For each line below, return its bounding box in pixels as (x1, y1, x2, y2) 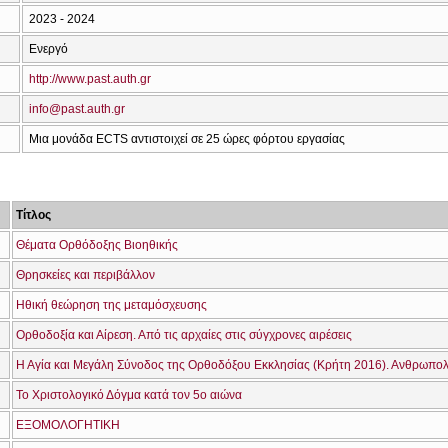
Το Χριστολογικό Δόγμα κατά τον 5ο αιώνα (16, 388, 242, 403)
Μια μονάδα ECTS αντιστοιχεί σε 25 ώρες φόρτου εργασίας (29, 131, 345, 146)
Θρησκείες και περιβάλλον (16, 268, 155, 283)
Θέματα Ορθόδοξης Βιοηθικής (16, 238, 178, 253)
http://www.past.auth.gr (29, 71, 151, 86)
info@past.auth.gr (29, 101, 125, 116)
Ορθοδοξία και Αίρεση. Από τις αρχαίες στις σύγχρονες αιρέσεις (16, 328, 352, 343)
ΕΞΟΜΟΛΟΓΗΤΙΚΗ (16, 418, 120, 433)
